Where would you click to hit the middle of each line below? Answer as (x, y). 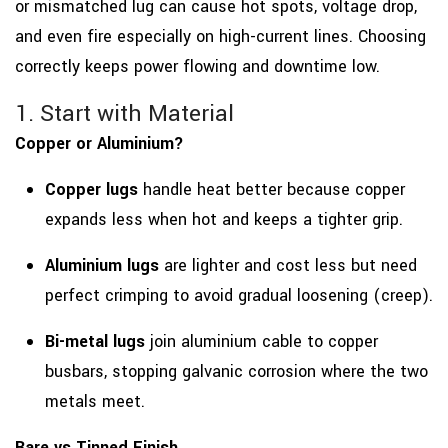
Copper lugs (91, 190)
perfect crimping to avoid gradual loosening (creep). (239, 296)
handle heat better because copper (271, 190)
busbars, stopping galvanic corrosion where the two (236, 372)
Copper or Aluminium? (99, 144)
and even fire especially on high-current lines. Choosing (220, 37)
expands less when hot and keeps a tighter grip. (224, 220)
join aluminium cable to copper (261, 342)
